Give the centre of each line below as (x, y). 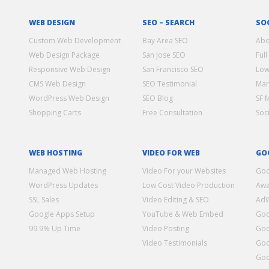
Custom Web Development (75, 40)
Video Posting (166, 228)
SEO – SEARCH (169, 22)
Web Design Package (65, 55)
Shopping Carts (55, 112)
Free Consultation (173, 112)
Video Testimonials (175, 243)
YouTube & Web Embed (183, 214)
